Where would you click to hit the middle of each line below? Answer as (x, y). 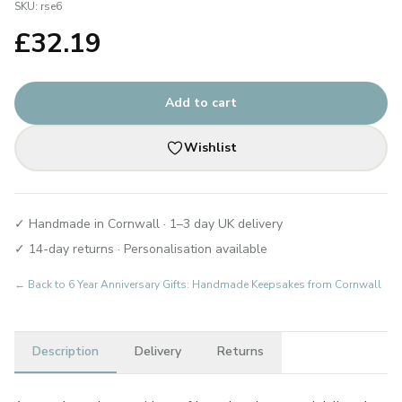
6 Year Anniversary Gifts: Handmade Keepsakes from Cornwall (225, 284)
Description (66, 351)
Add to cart (201, 103)
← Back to (41, 284)
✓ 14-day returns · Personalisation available (141, 249)
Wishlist (210, 148)
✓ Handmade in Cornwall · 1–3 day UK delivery (149, 224)
